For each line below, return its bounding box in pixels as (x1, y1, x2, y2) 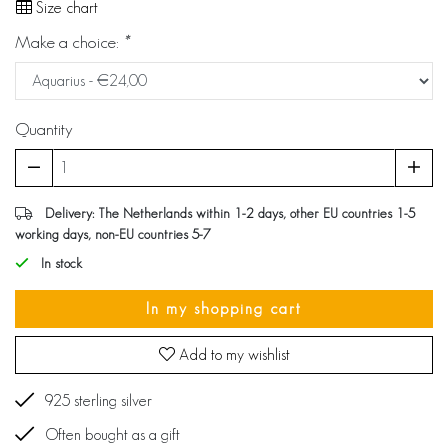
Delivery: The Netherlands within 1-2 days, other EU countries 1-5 (45, 205, 415, 221)
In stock (37, 255, 82, 271)
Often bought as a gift (45, 426, 180, 443)
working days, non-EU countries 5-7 (15, 226, 211, 242)
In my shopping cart (146, 300, 302, 317)
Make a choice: (15, 32, 123, 51)
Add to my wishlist (174, 346, 290, 363)
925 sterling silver (45, 392, 152, 409)
